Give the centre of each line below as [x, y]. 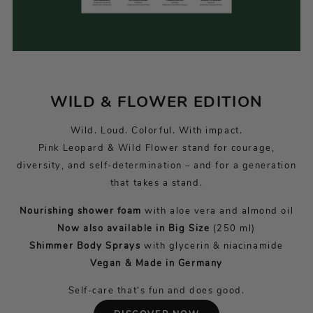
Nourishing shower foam [80, 211]
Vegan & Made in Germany [156, 263]
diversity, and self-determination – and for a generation [156, 165]
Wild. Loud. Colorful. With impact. [156, 130]
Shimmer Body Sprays [85, 246]
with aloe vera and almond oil [218, 211]
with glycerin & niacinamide [212, 246]
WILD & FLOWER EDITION [156, 102]
